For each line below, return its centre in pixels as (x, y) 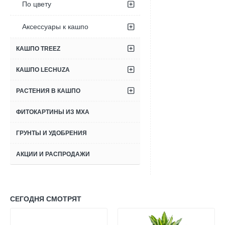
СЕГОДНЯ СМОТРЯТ (46, 199)
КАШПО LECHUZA (43, 70)
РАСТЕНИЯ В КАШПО (48, 91)
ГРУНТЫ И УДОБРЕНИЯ (51, 133)
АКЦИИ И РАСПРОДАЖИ (53, 154)
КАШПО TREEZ (38, 49)
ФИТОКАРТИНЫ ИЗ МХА (53, 112)
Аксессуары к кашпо (55, 27)
